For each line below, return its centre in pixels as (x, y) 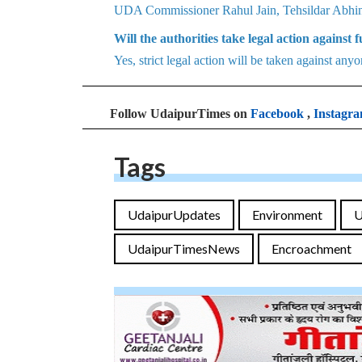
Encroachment (311, 248)
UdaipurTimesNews (184, 248)
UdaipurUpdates (174, 215)
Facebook (277, 114)
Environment (287, 215)
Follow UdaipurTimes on (180, 114)
